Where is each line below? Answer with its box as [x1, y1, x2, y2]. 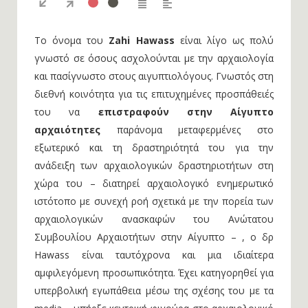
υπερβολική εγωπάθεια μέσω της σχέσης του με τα [34, 284, 274, 297]
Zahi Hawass [109, 34, 175, 47]
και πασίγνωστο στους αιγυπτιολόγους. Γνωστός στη [34, 69, 274, 82]
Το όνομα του [34, 34, 109, 47]
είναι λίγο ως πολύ [174, 34, 274, 47]
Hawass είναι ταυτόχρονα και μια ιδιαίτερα [34, 248, 274, 261]
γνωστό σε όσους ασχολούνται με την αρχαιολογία [34, 52, 274, 65]
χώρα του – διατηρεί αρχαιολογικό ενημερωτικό [34, 177, 274, 190]
